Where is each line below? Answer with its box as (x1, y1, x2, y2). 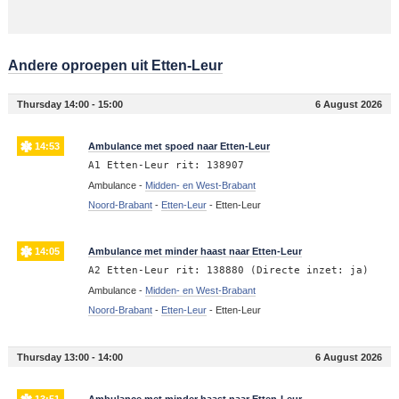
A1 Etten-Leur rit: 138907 (87, 159, 244, 171)
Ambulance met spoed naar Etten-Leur (87, 140, 270, 151)
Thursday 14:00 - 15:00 (16, 98, 123, 110)
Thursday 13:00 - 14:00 (16, 351, 123, 362)
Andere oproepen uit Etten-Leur (7, 57, 223, 73)
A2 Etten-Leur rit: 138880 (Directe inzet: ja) (87, 264, 369, 276)
